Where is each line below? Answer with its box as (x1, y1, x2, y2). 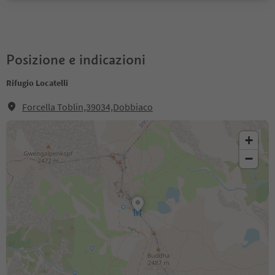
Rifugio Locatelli (6, 77, 68, 88)
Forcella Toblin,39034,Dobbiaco (22, 101, 153, 113)
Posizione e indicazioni (6, 51, 145, 68)
